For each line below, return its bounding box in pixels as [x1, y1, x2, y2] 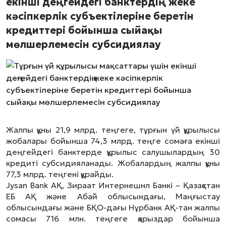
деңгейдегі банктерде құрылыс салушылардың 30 [6, 147, 220, 157]
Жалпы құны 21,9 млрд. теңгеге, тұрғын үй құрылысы [6, 125, 220, 135]
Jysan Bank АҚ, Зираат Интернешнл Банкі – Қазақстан [6, 180, 220, 190]
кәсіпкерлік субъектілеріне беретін [6, 10, 194, 23]
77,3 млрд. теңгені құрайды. [6, 169, 114, 179]
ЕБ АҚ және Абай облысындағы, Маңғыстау [6, 191, 220, 201]
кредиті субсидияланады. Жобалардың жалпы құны [6, 158, 220, 168]
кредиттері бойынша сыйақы [6, 24, 162, 37]
